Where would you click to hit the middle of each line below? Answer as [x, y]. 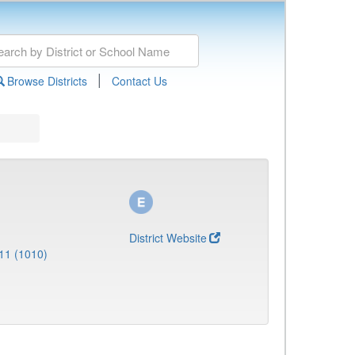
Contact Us [139, 81]
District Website [168, 238]
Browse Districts [47, 81]
